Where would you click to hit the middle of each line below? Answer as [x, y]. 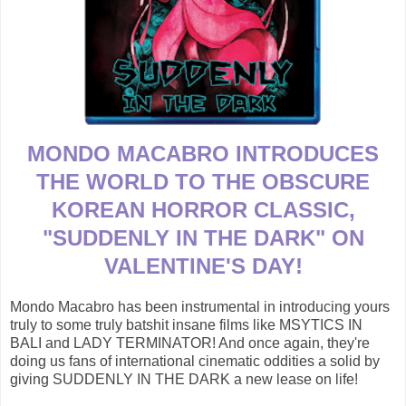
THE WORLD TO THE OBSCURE [203, 182]
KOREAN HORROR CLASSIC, [203, 210]
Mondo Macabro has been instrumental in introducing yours [200, 307]
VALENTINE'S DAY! [203, 266]
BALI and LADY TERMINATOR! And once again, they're [190, 343]
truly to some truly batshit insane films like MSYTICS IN [186, 325]
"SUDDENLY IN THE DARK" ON [203, 238]
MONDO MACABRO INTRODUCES [203, 154]
